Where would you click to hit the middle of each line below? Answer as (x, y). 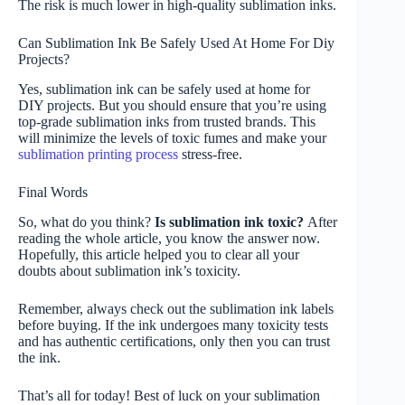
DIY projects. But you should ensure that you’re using (172, 105)
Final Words (53, 192)
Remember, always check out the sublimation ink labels (176, 308)
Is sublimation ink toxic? (231, 221)
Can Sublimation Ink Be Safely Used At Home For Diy (176, 43)
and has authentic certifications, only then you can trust (174, 341)
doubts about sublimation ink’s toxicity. (131, 270)
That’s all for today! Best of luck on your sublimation (169, 395)
